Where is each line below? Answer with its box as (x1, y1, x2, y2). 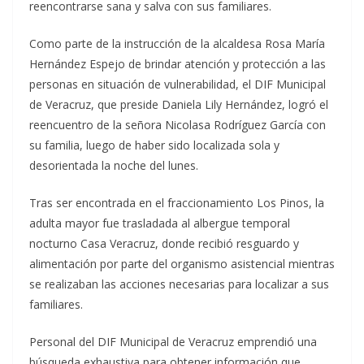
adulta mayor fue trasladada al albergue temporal (29, 215, 290, 232)
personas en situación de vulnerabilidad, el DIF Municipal (29, 76, 326, 93)
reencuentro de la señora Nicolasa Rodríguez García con (29, 117, 326, 133)
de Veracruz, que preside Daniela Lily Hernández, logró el (29, 97, 328, 113)
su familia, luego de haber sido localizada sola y (29, 137, 279, 154)
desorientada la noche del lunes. (29, 158, 198, 174)
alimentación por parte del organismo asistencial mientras (29, 256, 335, 272)
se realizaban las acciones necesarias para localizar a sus (29, 276, 329, 292)
